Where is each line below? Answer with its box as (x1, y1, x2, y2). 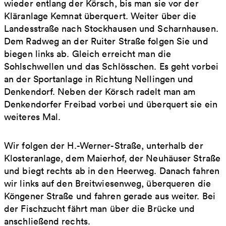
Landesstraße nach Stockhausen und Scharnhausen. (4, 22, 218, 34)
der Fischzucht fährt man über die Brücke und (4, 202, 195, 214)
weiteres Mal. (4, 110, 64, 123)
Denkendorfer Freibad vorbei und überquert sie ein (4, 98, 217, 110)
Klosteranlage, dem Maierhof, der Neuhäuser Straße (4, 152, 220, 164)
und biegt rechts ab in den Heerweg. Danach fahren (4, 164, 219, 177)
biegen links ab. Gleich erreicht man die (4, 47, 172, 60)
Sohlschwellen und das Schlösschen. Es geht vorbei (4, 60, 218, 72)
